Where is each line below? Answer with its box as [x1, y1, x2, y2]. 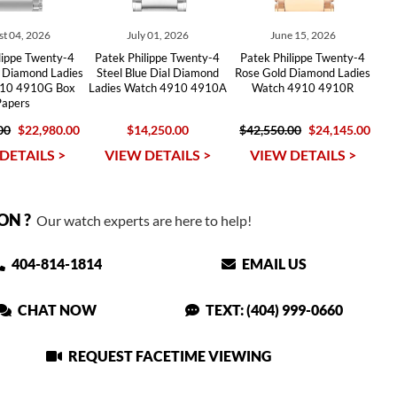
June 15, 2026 [269, 28, 336, 42]
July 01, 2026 [126, 28, 189, 42]
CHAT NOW [15, 301, 97, 318]
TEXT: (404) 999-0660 [203, 301, 344, 318]
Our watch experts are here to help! [30, 212, 252, 229]
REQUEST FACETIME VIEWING [66, 347, 272, 364]
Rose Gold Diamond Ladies [235, 66, 371, 80]
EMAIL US [239, 255, 307, 272]
